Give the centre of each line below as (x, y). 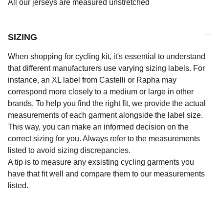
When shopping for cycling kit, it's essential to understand (107, 56)
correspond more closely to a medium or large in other (101, 92)
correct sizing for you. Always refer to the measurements (104, 139)
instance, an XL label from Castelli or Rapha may (92, 80)
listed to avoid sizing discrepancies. (69, 150)
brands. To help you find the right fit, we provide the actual (107, 103)
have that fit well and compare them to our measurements (106, 174)
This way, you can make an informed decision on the (98, 127)
